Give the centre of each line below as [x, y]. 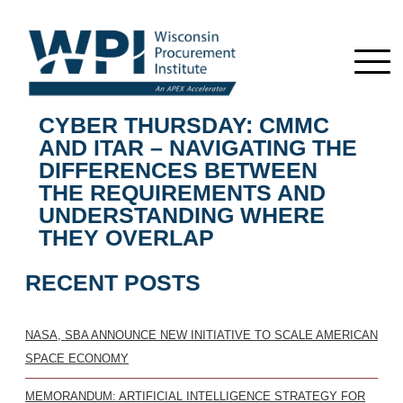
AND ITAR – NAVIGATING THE [198, 148]
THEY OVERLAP [126, 237]
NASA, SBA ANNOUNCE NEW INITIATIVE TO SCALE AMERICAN [201, 335]
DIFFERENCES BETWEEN [178, 170]
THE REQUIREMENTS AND [182, 193]
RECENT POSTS [113, 282]
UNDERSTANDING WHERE [182, 215]
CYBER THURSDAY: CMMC [184, 125]
